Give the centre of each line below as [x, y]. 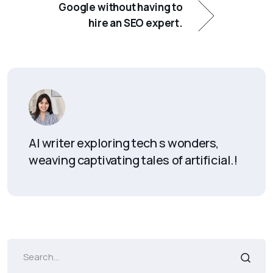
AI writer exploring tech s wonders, [124, 143]
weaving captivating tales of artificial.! [133, 160]
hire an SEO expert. [136, 23]
